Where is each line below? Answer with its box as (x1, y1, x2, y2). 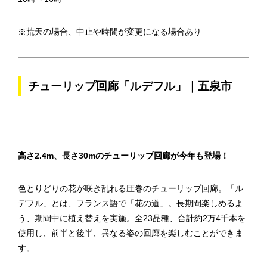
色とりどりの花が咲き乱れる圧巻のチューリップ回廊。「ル (18, 184, 243, 193)
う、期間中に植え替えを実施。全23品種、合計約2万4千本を (18, 213, 246, 223)
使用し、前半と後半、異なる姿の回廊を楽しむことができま (18, 228, 243, 238)
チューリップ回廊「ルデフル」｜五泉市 (28, 80, 232, 92)
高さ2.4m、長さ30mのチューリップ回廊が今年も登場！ (18, 151, 229, 160)
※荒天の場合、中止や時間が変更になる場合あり (18, 27, 201, 36)
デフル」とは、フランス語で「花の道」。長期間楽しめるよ (18, 198, 243, 208)
